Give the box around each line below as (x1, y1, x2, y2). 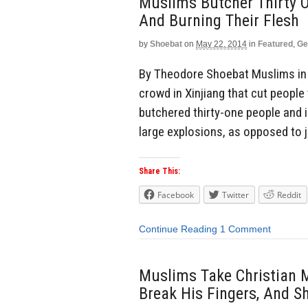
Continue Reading (139, 223, 217, 235)
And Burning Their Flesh (139, 10, 299, 30)
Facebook (157, 189, 194, 201)
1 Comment (220, 223, 271, 235)
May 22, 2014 (196, 38, 247, 49)
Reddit (277, 189, 301, 201)
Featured (258, 38, 293, 49)
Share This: (139, 166, 180, 177)
